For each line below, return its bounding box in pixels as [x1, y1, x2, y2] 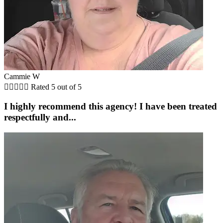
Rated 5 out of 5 [31, 82, 82, 91]
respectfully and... [4, 112, 76, 123]
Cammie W [4, 72, 40, 81]
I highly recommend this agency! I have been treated [4, 101, 217, 112]
